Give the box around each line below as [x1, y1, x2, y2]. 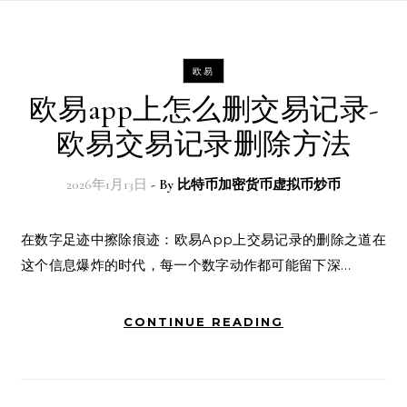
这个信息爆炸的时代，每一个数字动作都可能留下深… [21, 256, 352, 273]
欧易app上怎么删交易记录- [28, 92, 379, 127]
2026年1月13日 [66, 176, 147, 193]
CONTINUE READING [124, 314, 283, 329]
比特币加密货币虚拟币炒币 [177, 176, 341, 193]
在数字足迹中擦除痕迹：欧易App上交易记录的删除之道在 [21, 231, 35, 248]
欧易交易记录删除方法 [55, 126, 352, 162]
